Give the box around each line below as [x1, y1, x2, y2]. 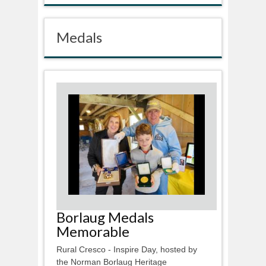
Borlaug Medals [56, 208, 154, 226]
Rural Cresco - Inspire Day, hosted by [56, 244, 197, 254]
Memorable [56, 222, 129, 240]
